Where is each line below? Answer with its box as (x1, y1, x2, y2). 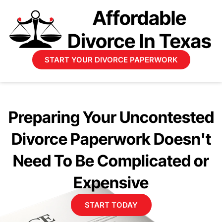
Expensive (73, 173, 149, 193)
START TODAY (84, 200, 138, 210)
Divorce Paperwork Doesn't (11, 129, 211, 149)
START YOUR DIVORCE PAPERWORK (44, 55, 178, 65)
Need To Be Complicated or (13, 151, 209, 171)
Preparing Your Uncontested (8, 108, 214, 127)
